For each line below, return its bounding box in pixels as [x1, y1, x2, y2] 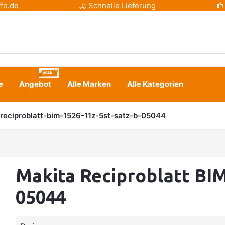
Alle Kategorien [127, 79, 183, 89]
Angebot [19, 79, 51, 89]
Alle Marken [67, 79, 111, 89]
